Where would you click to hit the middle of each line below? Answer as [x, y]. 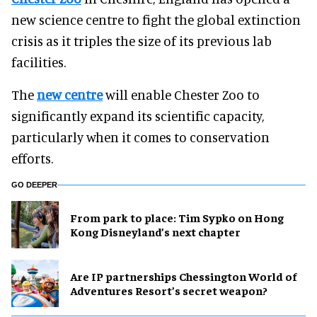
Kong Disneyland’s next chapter [155, 232]
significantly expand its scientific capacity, [138, 115]
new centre [70, 94]
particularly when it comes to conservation [140, 137]
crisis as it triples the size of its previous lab [142, 40]
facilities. [39, 62]
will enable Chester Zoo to [181, 94]
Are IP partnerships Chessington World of [183, 276]
